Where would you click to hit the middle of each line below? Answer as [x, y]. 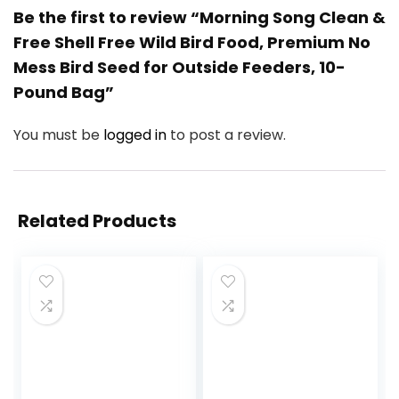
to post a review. [228, 135]
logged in [137, 135]
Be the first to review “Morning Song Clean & [199, 18]
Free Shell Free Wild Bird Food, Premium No [192, 43]
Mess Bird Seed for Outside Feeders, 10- [179, 68]
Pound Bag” [64, 93]
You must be [58, 135]
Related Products [97, 221]
